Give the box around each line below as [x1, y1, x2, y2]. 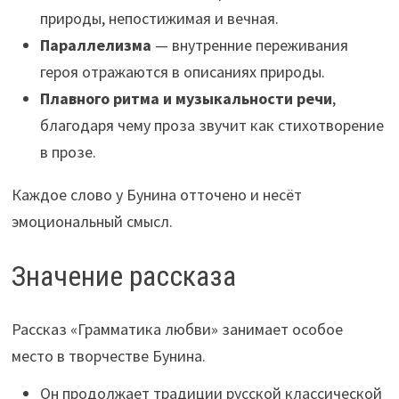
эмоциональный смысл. [11, 210, 173, 232]
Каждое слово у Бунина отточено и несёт [11, 183, 302, 205]
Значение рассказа [11, 258, 236, 293]
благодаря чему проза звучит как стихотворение [39, 114, 384, 135]
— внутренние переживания [151, 34, 348, 55]
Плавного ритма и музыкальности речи [39, 87, 332, 109]
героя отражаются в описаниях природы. [39, 61, 325, 82]
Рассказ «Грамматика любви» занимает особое [11, 319, 343, 340]
